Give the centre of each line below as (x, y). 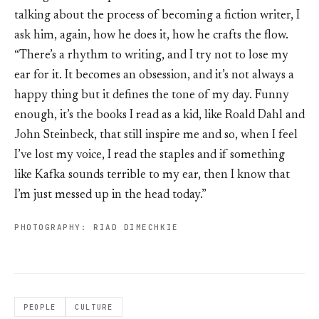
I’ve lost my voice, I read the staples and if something (150, 156)
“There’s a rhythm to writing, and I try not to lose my (151, 56)
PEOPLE (40, 307)
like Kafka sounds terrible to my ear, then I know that (152, 176)
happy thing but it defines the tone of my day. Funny (152, 96)
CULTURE (94, 307)
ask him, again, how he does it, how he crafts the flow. (151, 36)
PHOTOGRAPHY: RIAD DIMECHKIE (99, 228)
